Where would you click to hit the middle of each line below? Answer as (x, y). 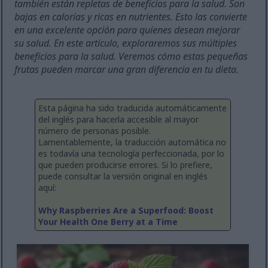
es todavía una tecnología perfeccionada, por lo (131, 154)
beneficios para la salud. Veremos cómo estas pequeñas (131, 57)
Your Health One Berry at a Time (108, 222)
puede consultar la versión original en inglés (123, 176)
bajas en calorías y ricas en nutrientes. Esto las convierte (131, 17)
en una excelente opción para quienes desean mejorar (127, 30)
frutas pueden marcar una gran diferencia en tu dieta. (127, 70)
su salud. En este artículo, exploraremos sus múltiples (126, 43)
